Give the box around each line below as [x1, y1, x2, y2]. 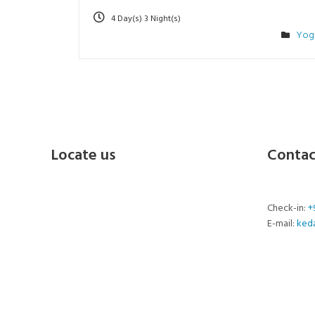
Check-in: [266, 200, 308, 217]
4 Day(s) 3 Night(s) [111, 12, 181, 27]
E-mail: [266, 216, 297, 233]
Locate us [51, 143, 115, 169]
